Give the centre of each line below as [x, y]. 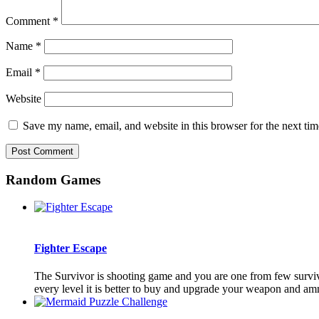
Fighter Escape [70, 248]
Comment [29, 21]
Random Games [53, 179]
